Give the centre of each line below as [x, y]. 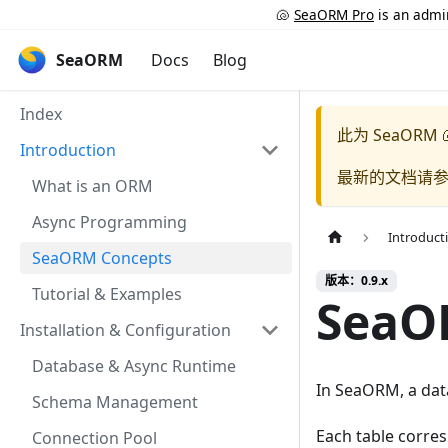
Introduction [68, 150]
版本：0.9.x [356, 281]
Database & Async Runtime [134, 366]
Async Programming [109, 222]
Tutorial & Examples [107, 294]
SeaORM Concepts [102, 258]
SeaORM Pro [334, 14]
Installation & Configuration [125, 330]
